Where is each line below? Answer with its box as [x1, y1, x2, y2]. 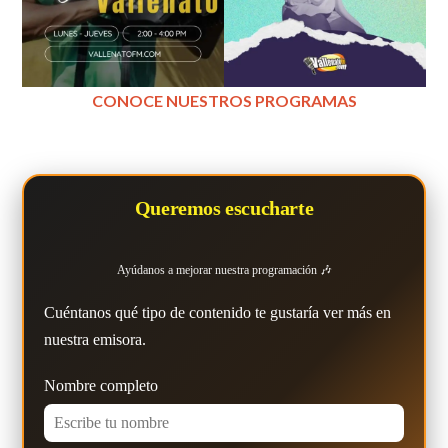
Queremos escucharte [134, 196, 314, 219]
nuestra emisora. [44, 330, 147, 348]
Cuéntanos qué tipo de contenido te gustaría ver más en [44, 303, 392, 321]
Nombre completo [44, 376, 159, 394]
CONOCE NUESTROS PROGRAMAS [91, 90, 357, 110]
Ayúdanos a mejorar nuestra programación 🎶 [116, 262, 332, 277]
